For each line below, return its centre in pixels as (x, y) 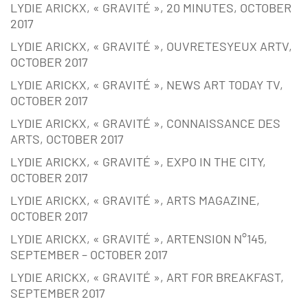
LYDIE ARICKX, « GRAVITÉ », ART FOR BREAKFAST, (147, 277)
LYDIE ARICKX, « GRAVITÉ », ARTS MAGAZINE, (135, 200)
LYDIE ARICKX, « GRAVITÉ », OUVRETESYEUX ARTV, (151, 46)
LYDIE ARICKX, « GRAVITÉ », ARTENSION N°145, (139, 239)
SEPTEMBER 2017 (58, 293)
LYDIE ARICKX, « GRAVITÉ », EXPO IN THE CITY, (138, 162)
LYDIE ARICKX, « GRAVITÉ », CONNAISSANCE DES (145, 123)
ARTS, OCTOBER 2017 (67, 139)
